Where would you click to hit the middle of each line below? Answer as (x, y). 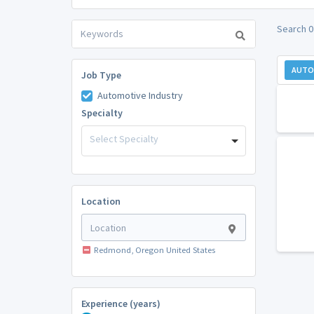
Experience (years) (121, 304)
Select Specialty (124, 138)
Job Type (101, 75)
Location (101, 202)
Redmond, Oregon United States (154, 250)
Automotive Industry (140, 95)
